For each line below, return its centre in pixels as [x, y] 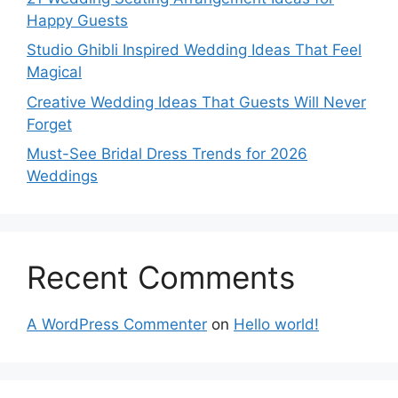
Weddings [62, 176]
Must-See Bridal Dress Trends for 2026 [167, 154]
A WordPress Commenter [117, 324]
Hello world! [276, 324]
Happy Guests [77, 20]
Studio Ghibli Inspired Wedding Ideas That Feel [194, 50]
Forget [49, 124]
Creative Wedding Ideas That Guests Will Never [196, 102]
